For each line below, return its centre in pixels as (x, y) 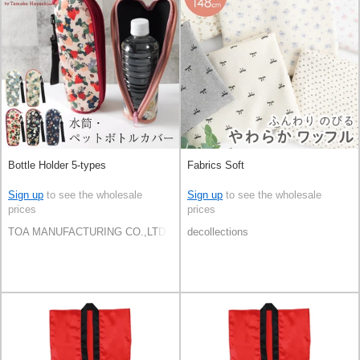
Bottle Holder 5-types (57, 166)
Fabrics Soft (216, 166)
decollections (218, 232)
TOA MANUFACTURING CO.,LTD (87, 232)
